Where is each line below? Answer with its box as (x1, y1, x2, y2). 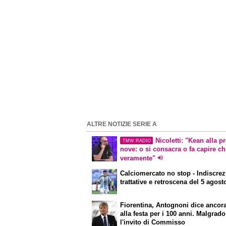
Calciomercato (120, 169, 165, 177)
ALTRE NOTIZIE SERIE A (87, 121, 157, 128)
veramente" (120, 154, 156, 162)
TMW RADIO (122, 138, 151, 143)
